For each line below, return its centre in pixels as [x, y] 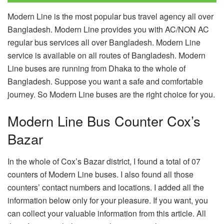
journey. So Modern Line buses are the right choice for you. [111, 94]
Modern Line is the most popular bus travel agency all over [110, 16]
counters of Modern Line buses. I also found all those [100, 174]
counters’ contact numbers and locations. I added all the [106, 187]
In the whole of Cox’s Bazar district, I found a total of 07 [104, 161]
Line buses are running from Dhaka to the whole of [96, 68]
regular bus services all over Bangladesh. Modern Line [104, 42]
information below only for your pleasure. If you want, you [108, 200]
